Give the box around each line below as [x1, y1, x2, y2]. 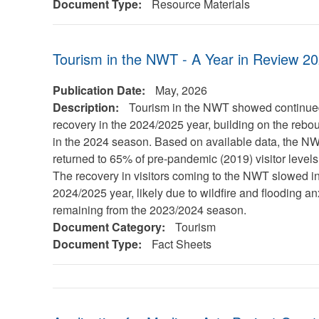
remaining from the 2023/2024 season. [52, 202, 246, 218]
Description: [52, 99, 122, 115]
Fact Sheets [151, 236, 211, 252]
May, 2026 [155, 82, 207, 98]
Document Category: [52, 219, 168, 235]
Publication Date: [52, 82, 148, 98]
